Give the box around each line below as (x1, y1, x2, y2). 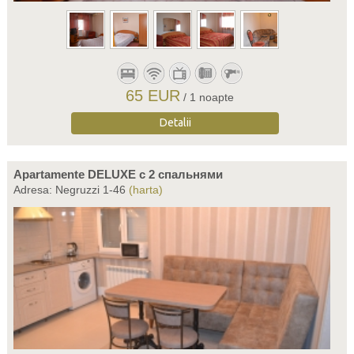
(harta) (128, 183, 163, 196)
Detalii (159, 116, 191, 129)
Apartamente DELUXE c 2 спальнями (13, 168, 223, 181)
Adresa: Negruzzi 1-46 (13, 183, 129, 196)
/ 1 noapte (183, 91, 235, 104)
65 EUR (126, 87, 181, 104)
